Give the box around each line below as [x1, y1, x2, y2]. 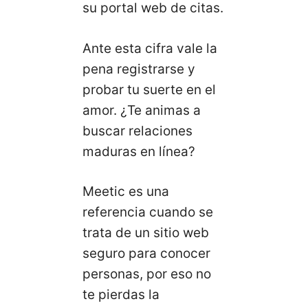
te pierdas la [82, 287, 159, 303]
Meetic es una [82, 184, 169, 200]
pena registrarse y [82, 60, 195, 77]
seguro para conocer [82, 245, 210, 262]
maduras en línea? [82, 143, 195, 159]
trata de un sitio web [82, 225, 209, 241]
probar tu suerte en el [82, 81, 216, 98]
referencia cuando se [82, 204, 213, 221]
